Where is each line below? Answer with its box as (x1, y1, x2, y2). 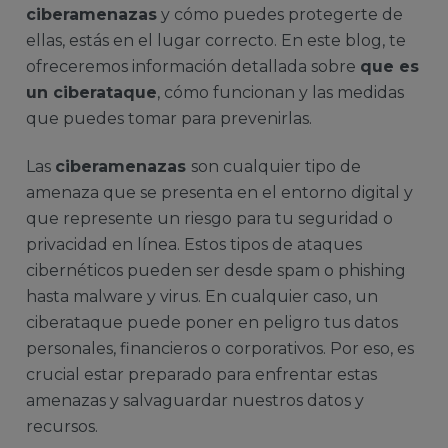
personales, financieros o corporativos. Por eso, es (26, 339, 414, 359)
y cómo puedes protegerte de (157, 5, 403, 24)
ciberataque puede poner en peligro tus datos (26, 313, 398, 333)
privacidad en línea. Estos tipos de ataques (26, 235, 362, 255)
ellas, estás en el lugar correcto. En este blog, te (26, 31, 406, 50)
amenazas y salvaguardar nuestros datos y (26, 391, 364, 411)
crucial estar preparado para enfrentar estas (26, 365, 377, 385)
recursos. (26, 417, 102, 437)
